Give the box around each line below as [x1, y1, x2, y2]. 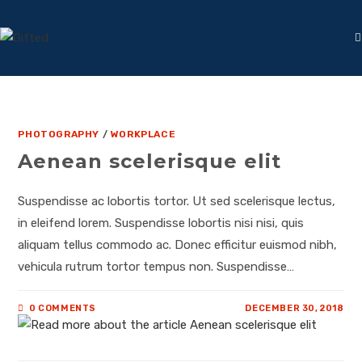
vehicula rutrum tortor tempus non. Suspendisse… [18, 259, 295, 274]
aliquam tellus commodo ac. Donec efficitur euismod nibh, [18, 238, 338, 252]
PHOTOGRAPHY [18, 128, 100, 140]
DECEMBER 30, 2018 [245, 303, 344, 314]
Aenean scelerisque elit [18, 149, 282, 173]
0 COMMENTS [29, 303, 97, 314]
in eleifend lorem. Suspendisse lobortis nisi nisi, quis [18, 216, 305, 230]
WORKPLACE [110, 128, 176, 140]
